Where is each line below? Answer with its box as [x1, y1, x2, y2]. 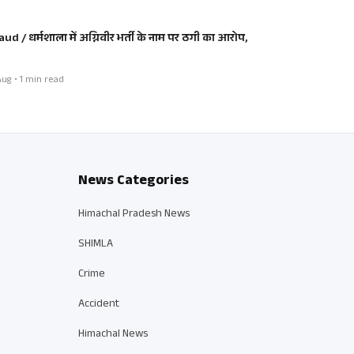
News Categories [77, 169, 189, 194]
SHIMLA [77, 235, 113, 254]
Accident [77, 295, 119, 314]
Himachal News [77, 325, 148, 345]
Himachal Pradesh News [77, 205, 190, 224]
